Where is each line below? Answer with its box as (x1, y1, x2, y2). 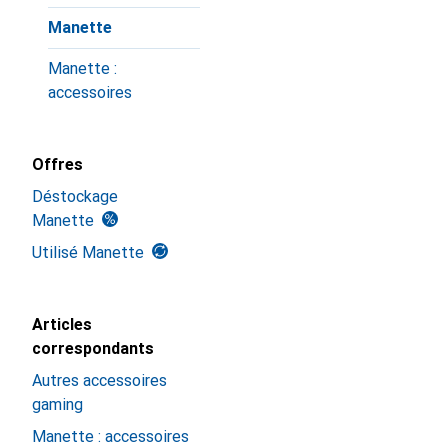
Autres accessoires (32, 371, 167, 390)
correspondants (32, 339, 154, 358)
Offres (32, 155, 83, 174)
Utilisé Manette (32, 243, 144, 262)
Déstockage (32, 187, 118, 206)
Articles (32, 315, 92, 334)
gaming (32, 395, 83, 414)
